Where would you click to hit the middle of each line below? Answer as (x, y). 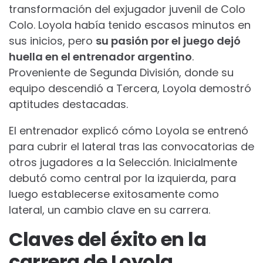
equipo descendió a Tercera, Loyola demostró (130, 88)
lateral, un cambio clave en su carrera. (109, 210)
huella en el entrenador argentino (100, 56)
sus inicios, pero (52, 41)
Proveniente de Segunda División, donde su (121, 72)
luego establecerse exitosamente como (114, 194)
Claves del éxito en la (107, 239)
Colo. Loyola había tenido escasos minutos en (130, 25)
